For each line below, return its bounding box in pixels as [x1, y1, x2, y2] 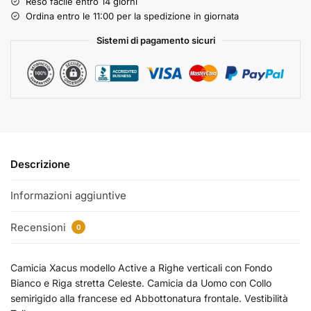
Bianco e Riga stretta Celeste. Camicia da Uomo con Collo [10, 276, 271, 289]
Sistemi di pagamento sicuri [96, 34, 215, 46]
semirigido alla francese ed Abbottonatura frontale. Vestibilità [10, 292, 288, 304]
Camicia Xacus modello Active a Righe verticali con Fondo [10, 261, 272, 274]
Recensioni [10, 220, 69, 234]
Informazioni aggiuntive [10, 189, 126, 203]
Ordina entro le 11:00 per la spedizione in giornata [26, 10, 239, 22]
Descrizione [10, 157, 70, 171]
